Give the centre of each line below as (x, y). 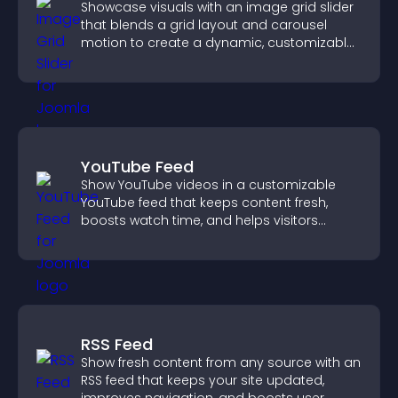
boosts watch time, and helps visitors (199, 220)
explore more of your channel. (176, 238)
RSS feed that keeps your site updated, (203, 380)
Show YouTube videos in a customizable (208, 185)
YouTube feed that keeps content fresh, (204, 203)
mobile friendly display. (154, 60)
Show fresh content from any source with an (221, 362)
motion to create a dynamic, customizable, (219, 43)
